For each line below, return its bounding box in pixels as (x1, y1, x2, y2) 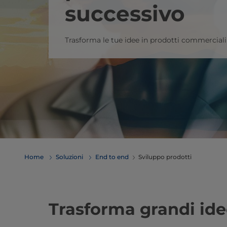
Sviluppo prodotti (138, 153, 192, 161)
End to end (95, 153, 129, 161)
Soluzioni (56, 153, 83, 161)
